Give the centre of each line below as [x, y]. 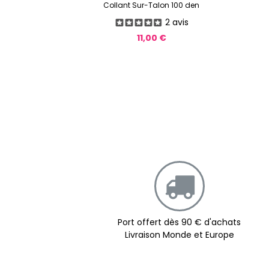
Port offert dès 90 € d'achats [180, 222]
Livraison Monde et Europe [179, 235]
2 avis [177, 22]
